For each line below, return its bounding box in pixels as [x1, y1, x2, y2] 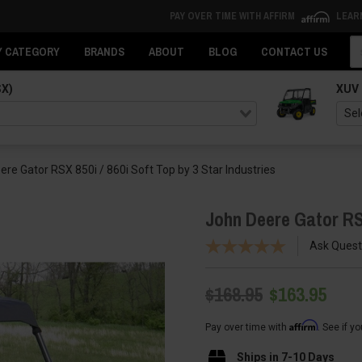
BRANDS [84, 44, 124, 59]
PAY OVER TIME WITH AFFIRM [169, 10, 297, 23]
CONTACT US [261, 44, 327, 59]
